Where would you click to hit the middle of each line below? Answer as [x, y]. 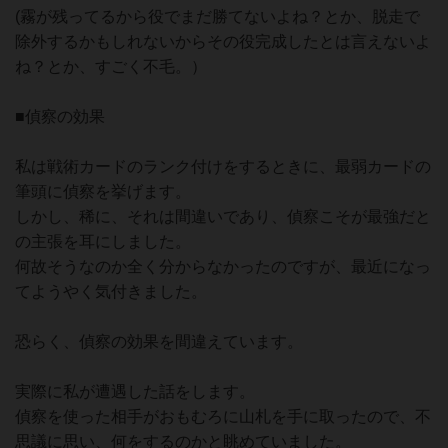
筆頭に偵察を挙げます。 [103, 191]
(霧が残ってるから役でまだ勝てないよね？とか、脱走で [217, 16]
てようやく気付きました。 [111, 291]
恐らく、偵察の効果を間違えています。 [159, 341]
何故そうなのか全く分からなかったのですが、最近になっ [223, 266]
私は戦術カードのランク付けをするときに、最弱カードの [223, 166]
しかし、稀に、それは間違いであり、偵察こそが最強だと [223, 216]
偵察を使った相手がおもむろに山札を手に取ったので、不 [223, 416]
